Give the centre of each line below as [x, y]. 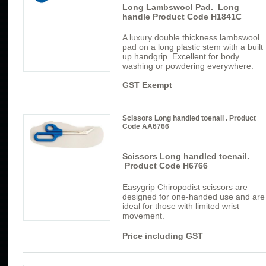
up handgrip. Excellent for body [181, 57]
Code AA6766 [146, 127]
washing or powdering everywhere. [188, 66]
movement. [145, 216]
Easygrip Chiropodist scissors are [185, 187]
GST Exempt [147, 85]
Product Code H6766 [165, 166]
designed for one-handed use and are [194, 197]
